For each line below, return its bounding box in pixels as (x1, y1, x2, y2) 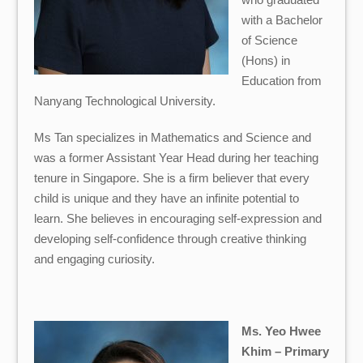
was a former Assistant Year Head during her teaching (34, 150, 319, 164)
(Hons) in (241, 53, 290, 67)
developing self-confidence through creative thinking (34, 231, 307, 246)
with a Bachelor (241, 12, 322, 27)
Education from (241, 73, 322, 88)
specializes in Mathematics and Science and (73, 130, 312, 144)
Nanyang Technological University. (34, 93, 216, 108)
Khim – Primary (241, 344, 329, 359)
